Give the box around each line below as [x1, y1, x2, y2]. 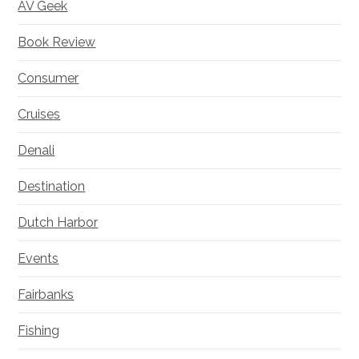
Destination [18, 179, 86, 195]
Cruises [18, 107, 61, 123]
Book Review [18, 34, 96, 50]
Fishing [18, 323, 60, 339]
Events [18, 251, 59, 267]
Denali [18, 143, 55, 159]
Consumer [18, 71, 79, 87]
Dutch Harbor [18, 215, 99, 231]
